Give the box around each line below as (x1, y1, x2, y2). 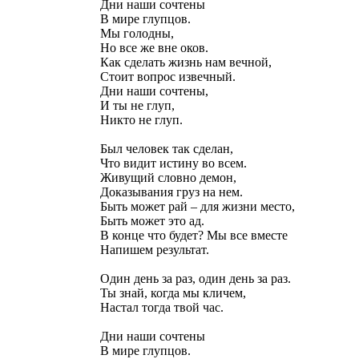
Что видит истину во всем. (100, 156, 247, 171)
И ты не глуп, (100, 99, 175, 113)
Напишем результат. (100, 243, 209, 257)
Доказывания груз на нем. (100, 185, 243, 200)
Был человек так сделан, (100, 142, 233, 156)
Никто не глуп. (100, 113, 183, 127)
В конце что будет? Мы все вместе (100, 228, 288, 243)
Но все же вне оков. (100, 41, 208, 55)
